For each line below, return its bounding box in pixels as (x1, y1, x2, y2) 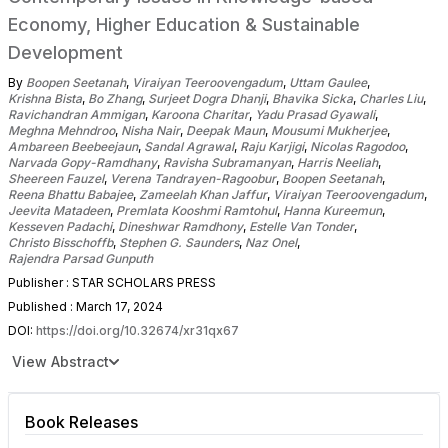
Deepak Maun (186, 122, 265, 138)
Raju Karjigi (240, 138, 304, 154)
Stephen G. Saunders (119, 234, 239, 250)
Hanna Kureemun (283, 202, 382, 218)
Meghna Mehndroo (8, 122, 115, 138)
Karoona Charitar (151, 106, 249, 122)
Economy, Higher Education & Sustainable (8, 13, 360, 35)
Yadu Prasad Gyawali (255, 106, 375, 122)
